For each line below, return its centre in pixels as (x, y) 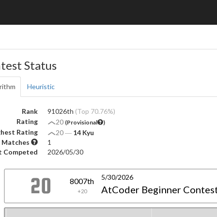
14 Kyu (84, 132)
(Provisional (81, 122)
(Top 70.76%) (95, 111)
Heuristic (41, 86)
